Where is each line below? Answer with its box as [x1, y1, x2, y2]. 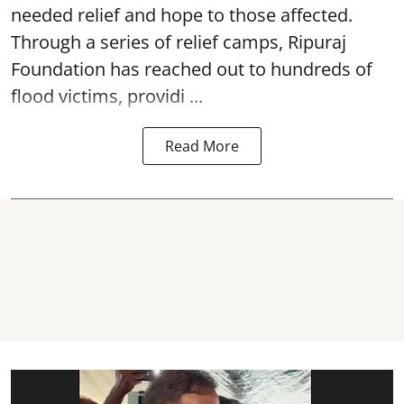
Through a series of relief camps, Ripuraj [11, 29, 346, 54]
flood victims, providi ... [11, 83, 203, 108]
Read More [165, 135, 239, 156]
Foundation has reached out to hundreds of [11, 56, 372, 81]
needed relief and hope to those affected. [11, 2, 353, 27]
